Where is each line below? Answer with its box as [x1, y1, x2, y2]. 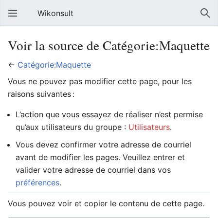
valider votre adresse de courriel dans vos [16, 165, 171, 175]
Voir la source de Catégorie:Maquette [8, 36, 210, 54]
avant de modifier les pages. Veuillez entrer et [16, 152, 185, 162]
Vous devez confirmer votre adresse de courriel [16, 140, 191, 149]
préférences [16, 178, 59, 187]
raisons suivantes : [8, 89, 74, 99]
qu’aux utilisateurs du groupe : [16, 122, 128, 132]
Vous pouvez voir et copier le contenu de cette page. [8, 199, 204, 208]
